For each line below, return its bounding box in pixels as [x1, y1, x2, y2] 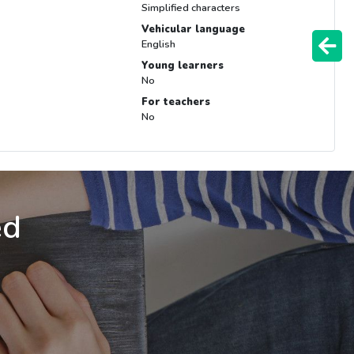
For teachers [141, 95, 210, 110]
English [141, 37, 175, 52]
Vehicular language [141, 22, 245, 37]
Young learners [141, 58, 224, 73]
